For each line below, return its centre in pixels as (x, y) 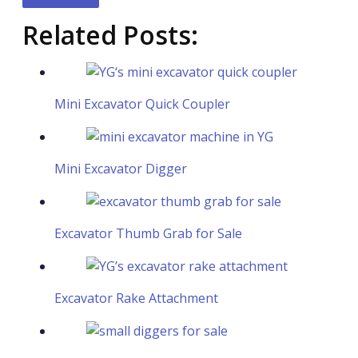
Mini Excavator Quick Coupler (142, 103)
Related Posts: (110, 34)
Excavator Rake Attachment (136, 298)
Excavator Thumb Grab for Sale (148, 233)
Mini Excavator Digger (121, 168)
